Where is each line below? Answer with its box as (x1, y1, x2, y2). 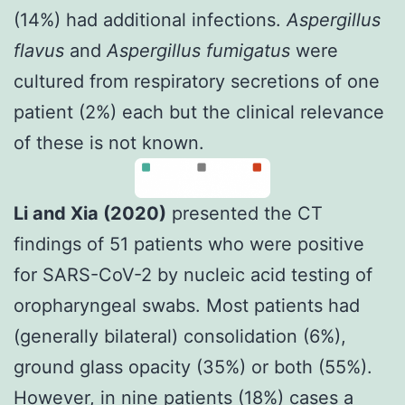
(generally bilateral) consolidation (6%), (14, 325, 346, 347)
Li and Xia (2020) (14, 202, 166, 224)
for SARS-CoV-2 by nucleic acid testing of (14, 263, 372, 286)
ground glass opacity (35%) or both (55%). (14, 355, 372, 378)
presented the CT (166, 202, 323, 224)
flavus (14, 39, 64, 61)
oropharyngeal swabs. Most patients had (14, 294, 360, 316)
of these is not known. (14, 131, 204, 154)
